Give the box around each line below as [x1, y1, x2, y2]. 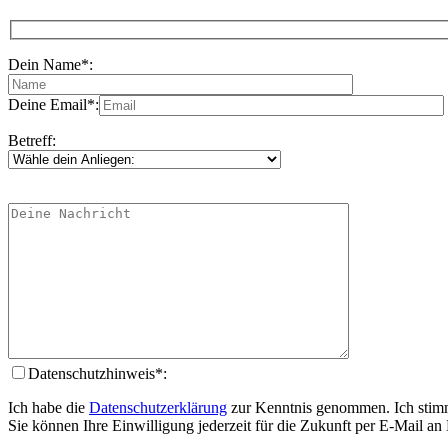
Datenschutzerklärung [89, 398, 227, 416]
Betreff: [8, 131, 56, 149]
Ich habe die [8, 398, 89, 416]
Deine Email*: [8, 95, 99, 113]
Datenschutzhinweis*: [28, 364, 167, 382]
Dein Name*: [8, 55, 93, 73]
